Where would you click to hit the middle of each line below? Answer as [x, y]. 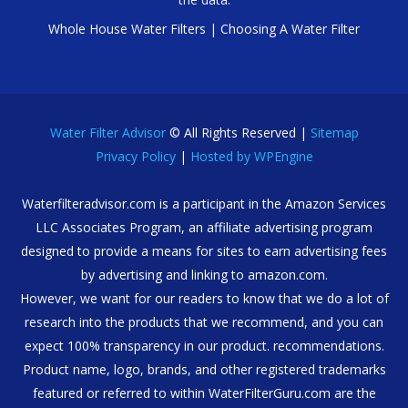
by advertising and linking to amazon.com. [204, 275]
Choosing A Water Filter [290, 29]
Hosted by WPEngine [251, 157]
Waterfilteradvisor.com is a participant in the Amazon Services [204, 204]
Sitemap [334, 133]
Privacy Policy [135, 157]
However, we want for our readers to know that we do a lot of [204, 299]
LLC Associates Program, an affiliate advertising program [204, 228]
